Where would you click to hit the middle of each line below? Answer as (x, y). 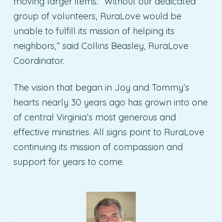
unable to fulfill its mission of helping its (94, 31)
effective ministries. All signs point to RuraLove (109, 132)
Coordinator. (38, 61)
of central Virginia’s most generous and (94, 117)
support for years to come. (68, 162)
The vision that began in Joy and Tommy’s (101, 88)
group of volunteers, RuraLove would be (97, 16)
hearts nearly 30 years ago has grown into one (110, 103)
